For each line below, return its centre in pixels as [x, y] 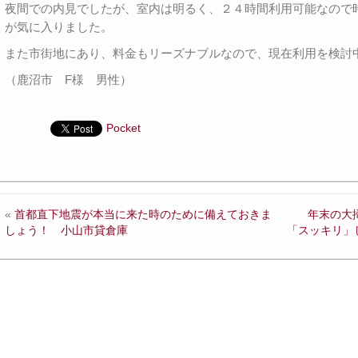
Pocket [124, 127]
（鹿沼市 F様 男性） [69, 79]
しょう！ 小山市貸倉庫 [67, 230]
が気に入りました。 [59, 26]
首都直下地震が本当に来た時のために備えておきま [143, 214]
